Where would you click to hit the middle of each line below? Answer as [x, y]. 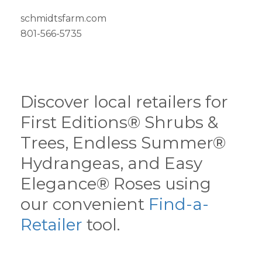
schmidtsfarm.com [63, 18]
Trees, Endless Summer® [123, 143]
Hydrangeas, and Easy [111, 163]
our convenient [85, 204]
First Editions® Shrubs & [119, 122]
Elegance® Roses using [116, 184]
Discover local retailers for [124, 102]
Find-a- [179, 204]
